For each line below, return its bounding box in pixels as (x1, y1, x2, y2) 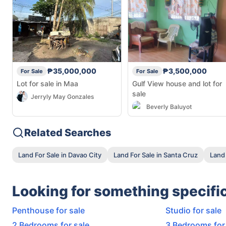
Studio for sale (165, 205, 221, 216)
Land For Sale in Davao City (18, 150, 101, 159)
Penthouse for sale (12, 205, 85, 216)
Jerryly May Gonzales (31, 92, 94, 100)
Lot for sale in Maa (17, 79, 78, 88)
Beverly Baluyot (146, 102, 192, 110)
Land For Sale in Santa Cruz (114, 150, 198, 159)
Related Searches (24, 127, 111, 139)
